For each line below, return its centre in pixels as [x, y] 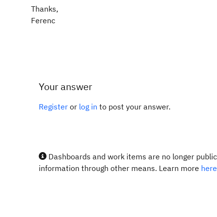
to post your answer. [134, 107]
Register [53, 107]
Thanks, [45, 9]
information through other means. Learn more [120, 168]
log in [88, 107]
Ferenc [43, 20]
